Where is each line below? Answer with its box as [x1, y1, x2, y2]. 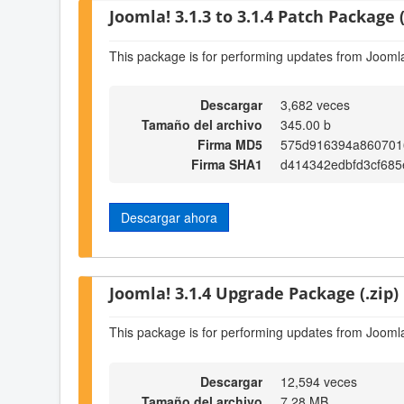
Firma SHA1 [191, 155, 262, 174]
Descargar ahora [121, 208, 217, 227]
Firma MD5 [197, 135, 262, 154]
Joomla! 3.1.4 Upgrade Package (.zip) [109, 280, 399, 304]
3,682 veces [280, 96, 350, 115]
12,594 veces [280, 372, 357, 390]
